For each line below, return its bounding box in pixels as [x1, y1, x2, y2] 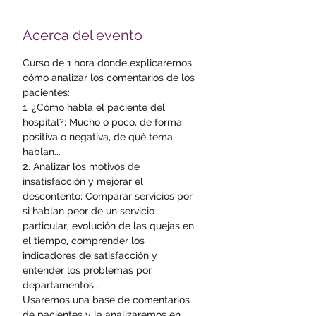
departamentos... [23, 279, 100, 291]
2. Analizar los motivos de [23, 161, 142, 172]
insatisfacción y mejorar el [23, 176, 146, 187]
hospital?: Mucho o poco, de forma [23, 116, 185, 128]
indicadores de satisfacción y [23, 250, 160, 261]
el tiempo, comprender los [23, 235, 147, 246]
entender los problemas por [23, 265, 154, 276]
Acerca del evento [23, 27, 142, 44]
